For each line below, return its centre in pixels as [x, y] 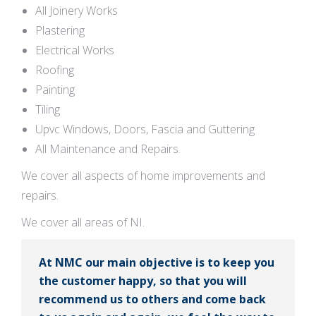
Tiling [48, 109]
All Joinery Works [77, 11]
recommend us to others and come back [152, 299]
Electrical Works [75, 50]
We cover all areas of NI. [83, 222]
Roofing [55, 70]
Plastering [60, 30]
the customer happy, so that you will [143, 281]
